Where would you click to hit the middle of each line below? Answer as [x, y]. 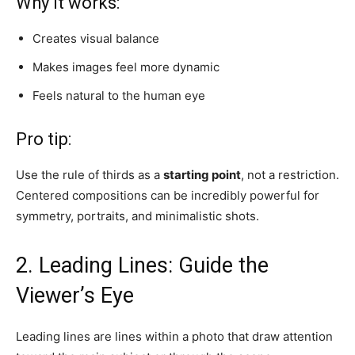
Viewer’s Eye [75, 295]
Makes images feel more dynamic [126, 67]
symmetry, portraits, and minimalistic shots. [137, 216]
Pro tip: [44, 139]
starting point [202, 174]
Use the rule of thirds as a [90, 174]
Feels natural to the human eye [119, 95]
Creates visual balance [96, 38]
